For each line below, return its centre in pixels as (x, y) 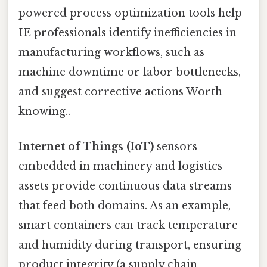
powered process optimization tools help (130, 13)
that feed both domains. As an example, (125, 206)
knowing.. (44, 111)
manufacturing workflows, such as (111, 52)
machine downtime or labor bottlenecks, (130, 72)
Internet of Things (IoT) (86, 147)
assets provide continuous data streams (125, 186)
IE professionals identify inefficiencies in (128, 32)
